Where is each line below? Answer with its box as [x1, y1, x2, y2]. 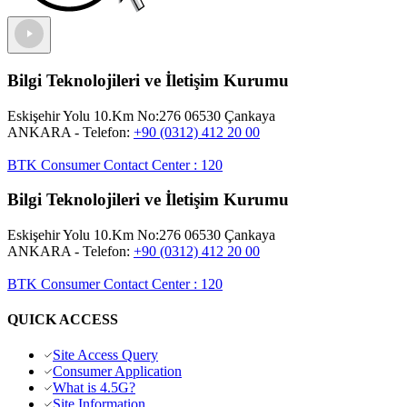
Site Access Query [53, 347, 158, 363]
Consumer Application [53, 363, 182, 380]
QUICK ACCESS [7, 312, 118, 328]
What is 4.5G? [53, 380, 135, 396]
